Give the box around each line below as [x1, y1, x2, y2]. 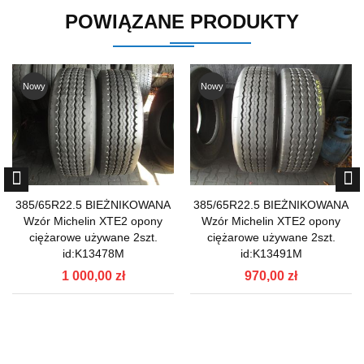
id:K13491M [240, 246, 302, 260]
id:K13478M [62, 246, 124, 260]
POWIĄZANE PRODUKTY [65, 11, 299, 33]
